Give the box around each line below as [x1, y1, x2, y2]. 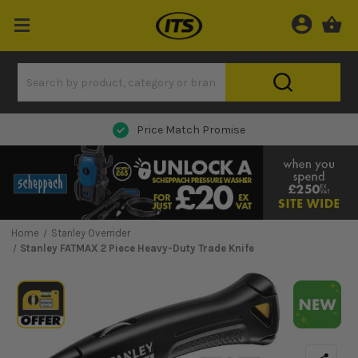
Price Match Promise [137, 123, 245, 137]
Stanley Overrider [50, 227, 130, 240]
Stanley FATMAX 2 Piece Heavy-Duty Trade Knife [20, 242, 255, 255]
